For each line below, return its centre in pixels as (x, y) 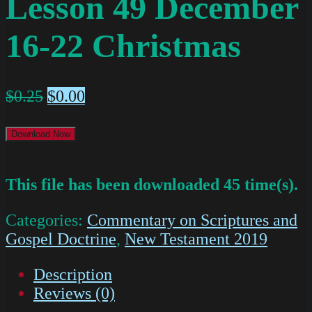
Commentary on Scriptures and (192, 220)
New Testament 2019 (196, 239)
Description (73, 275)
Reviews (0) (74, 294)
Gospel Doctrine (61, 239)
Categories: (46, 220)
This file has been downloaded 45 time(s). (152, 185)
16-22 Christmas (123, 46)
